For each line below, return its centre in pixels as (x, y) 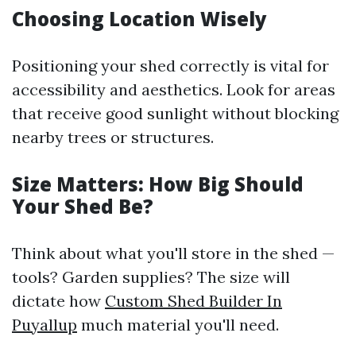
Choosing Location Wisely (139, 19)
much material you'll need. (178, 325)
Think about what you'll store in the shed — (173, 253)
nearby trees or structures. (113, 137)
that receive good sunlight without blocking (175, 113)
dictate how (58, 301)
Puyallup (44, 325)
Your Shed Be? (83, 206)
